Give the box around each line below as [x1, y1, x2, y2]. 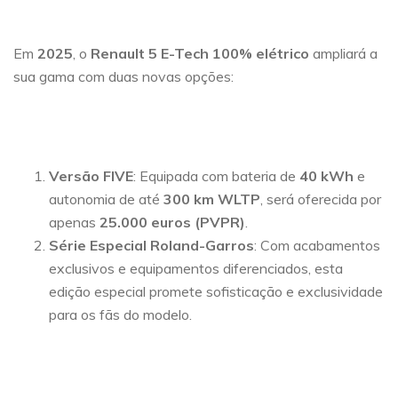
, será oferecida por [260, 189, 381, 208]
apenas [49, 212, 99, 231]
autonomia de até [49, 189, 163, 208]
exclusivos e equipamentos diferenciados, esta [49, 259, 343, 277]
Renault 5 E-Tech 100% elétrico [91, 44, 309, 62]
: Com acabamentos [254, 235, 380, 254]
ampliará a [309, 44, 378, 62]
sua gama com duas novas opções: [13, 67, 234, 85]
